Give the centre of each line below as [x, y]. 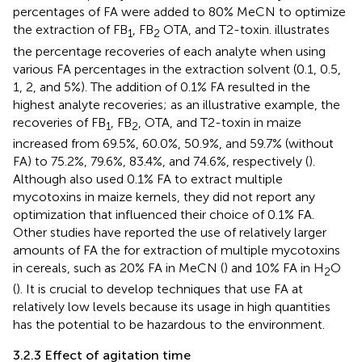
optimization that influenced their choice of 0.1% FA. [164, 214]
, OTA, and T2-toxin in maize [220, 122]
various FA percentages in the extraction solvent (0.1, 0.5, [177, 69]
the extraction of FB [70, 30]
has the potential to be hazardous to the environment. [169, 324]
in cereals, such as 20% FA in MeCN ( [118, 267]
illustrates [302, 30]
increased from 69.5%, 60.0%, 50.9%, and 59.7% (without [173, 143]
